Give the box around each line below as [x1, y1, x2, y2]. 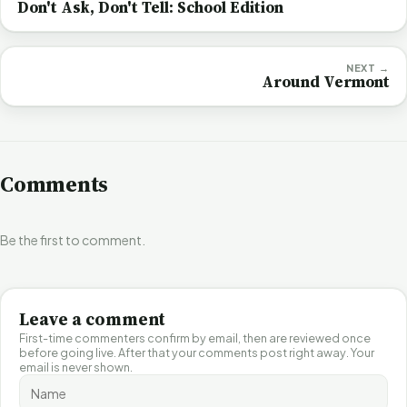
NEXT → [345, 61, 390, 74]
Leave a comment [19, 306, 165, 331]
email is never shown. [19, 359, 133, 374]
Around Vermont [262, 70, 390, 93]
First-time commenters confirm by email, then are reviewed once [19, 330, 371, 345]
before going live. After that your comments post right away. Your [19, 344, 374, 360]
